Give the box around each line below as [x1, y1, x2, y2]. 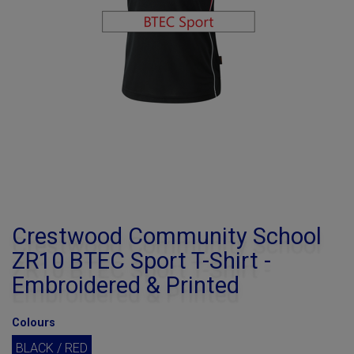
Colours [12, 316, 55, 330]
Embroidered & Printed [12, 272, 239, 299]
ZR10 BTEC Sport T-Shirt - [12, 247, 271, 274]
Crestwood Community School [12, 223, 322, 250]
